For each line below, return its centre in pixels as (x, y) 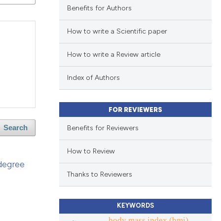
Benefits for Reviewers (103, 128)
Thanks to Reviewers (99, 175)
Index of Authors (93, 78)
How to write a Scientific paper (117, 32)
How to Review (91, 151)
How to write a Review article (113, 55)
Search (16, 128)
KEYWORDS (135, 205)
